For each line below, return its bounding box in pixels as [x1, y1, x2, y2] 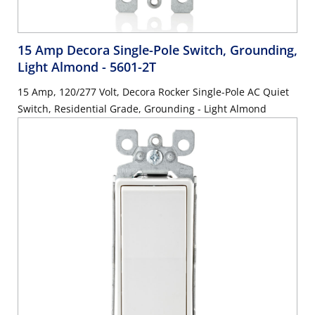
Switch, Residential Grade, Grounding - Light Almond [18, 102, 266, 116]
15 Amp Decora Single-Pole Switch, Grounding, [18, 41, 297, 59]
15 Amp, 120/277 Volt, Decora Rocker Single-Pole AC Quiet [18, 85, 289, 99]
